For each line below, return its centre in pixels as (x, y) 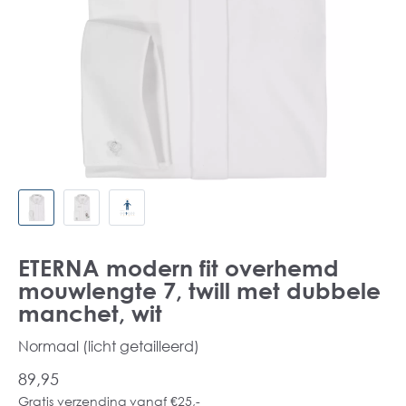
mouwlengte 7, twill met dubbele (199, 290)
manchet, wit (90, 313)
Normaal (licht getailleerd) (109, 346)
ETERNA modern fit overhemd (179, 268)
